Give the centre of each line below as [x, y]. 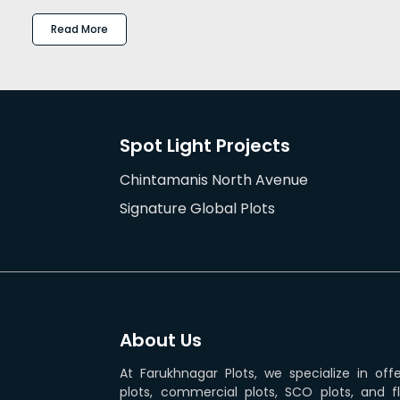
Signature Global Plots [198, 208]
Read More [79, 29]
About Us [161, 340]
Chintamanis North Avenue [214, 179]
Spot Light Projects [205, 145]
